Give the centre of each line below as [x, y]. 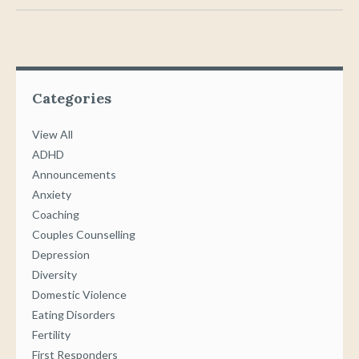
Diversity [54, 274]
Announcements [74, 174]
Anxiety [52, 194]
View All [52, 134]
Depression [61, 254]
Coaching [56, 214]
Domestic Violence [79, 294]
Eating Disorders [74, 314]
